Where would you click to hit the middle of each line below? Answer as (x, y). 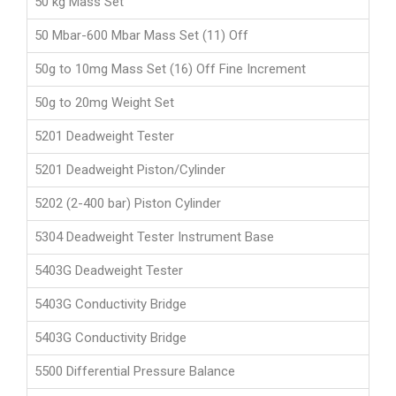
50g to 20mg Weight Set (104, 103)
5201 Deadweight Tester (104, 137)
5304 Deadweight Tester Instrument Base (154, 237)
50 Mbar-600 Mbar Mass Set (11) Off (141, 36)
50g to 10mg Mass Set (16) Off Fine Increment (170, 69)
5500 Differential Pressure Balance (135, 372)
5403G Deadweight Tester (109, 271)
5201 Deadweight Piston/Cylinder (130, 170)
